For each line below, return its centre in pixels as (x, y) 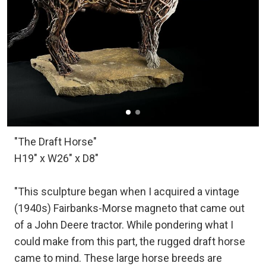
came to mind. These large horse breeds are (118, 258)
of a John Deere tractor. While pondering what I (124, 224)
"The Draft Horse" (56, 141)
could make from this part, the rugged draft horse (130, 241)
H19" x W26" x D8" (56, 158)
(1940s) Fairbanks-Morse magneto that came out (129, 208)
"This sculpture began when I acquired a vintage (127, 191)
